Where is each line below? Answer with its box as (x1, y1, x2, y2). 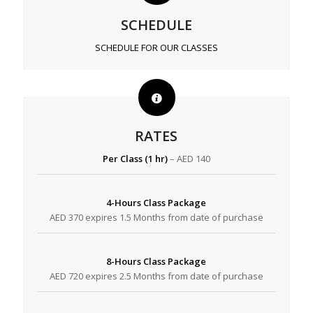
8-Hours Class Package (106, 255, 207, 268)
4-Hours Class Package (106, 196, 207, 210)
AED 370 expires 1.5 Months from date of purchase (49, 211, 263, 224)
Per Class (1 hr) (102, 152, 168, 166)
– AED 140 (167, 152, 210, 166)
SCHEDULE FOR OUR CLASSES (94, 41, 218, 54)
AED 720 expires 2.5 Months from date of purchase (49, 270, 263, 283)
